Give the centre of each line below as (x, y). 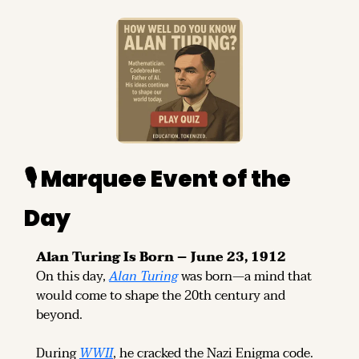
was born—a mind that (245, 276)
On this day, (73, 276)
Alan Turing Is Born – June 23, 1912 (161, 257)
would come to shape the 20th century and (161, 295)
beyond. (59, 315)
